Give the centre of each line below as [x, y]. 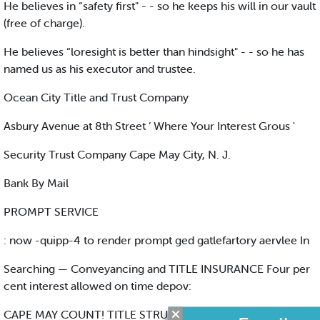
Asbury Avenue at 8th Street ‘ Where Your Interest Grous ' [149, 126]
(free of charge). [44, 23]
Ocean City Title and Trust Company [96, 97]
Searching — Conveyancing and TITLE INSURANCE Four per [157, 269]
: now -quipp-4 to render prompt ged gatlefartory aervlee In [156, 240]
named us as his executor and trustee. [100, 69]
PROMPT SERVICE [51, 212]
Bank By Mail [36, 183]
